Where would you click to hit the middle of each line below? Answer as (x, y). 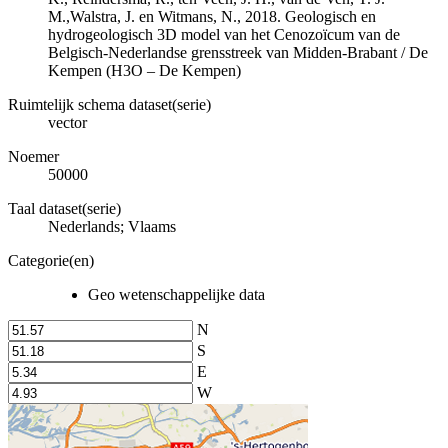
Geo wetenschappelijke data (176, 294)
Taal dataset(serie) (64, 208)
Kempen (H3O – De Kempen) (144, 70)
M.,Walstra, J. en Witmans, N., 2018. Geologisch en (212, 16)
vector (67, 122)
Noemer (33, 156)
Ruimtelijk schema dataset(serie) (109, 104)
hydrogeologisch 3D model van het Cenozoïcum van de (224, 34)
